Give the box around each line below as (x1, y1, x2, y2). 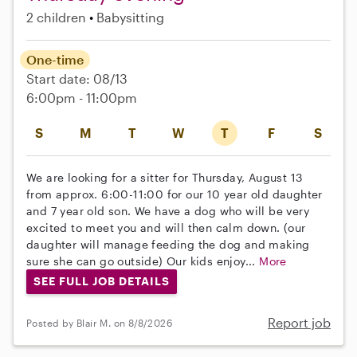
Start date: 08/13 (26, 70, 127, 86)
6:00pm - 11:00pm (26, 89, 137, 105)
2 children (26, 9, 86, 25)
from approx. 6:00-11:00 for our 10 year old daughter (26, 186, 323, 201)
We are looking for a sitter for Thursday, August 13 (26, 170, 303, 184)
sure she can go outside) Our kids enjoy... (26, 253, 260, 268)
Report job (268, 315, 331, 331)
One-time (26, 51, 84, 67)
